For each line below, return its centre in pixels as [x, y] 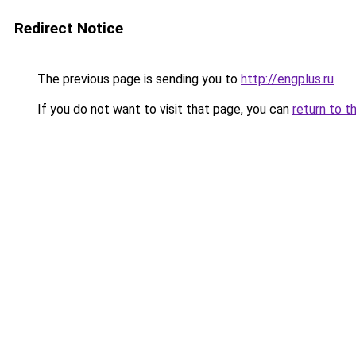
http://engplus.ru [287, 79]
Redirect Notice [69, 28]
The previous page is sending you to [137, 79]
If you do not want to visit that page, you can [163, 109]
